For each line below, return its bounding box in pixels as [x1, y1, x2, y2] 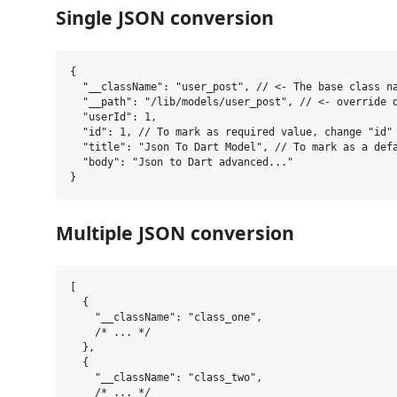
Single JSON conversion [56, 4, 274, 31]
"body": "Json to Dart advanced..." [70, 156, 293, 169]
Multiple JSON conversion [56, 220, 294, 246]
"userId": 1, [70, 111, 157, 124]
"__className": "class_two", [70, 371, 262, 385]
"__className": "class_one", [70, 311, 262, 324]
